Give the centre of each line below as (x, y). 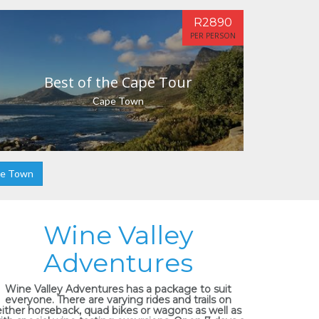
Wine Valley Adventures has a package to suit (118, 289)
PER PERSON (213, 36)
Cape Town (118, 101)
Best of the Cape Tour (118, 82)
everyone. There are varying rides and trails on (118, 300)
